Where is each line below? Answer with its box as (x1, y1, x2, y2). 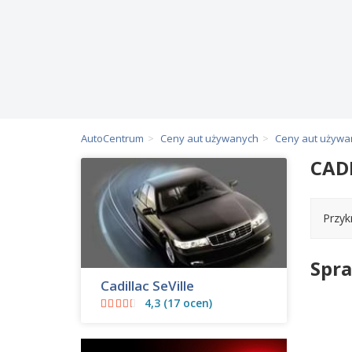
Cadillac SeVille (101, 277, 194, 295)
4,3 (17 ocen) (144, 295, 212, 310)
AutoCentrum (81, 131, 144, 145)
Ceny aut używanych (160, 131, 258, 145)
